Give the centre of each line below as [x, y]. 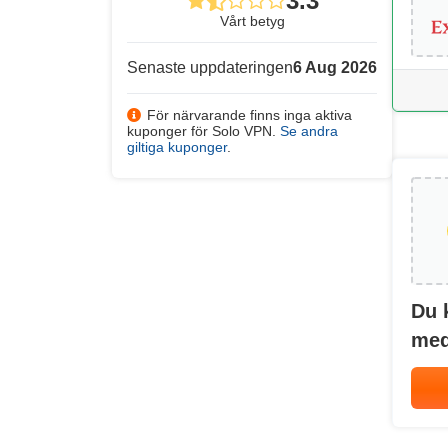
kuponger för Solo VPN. [203, 131]
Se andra [309, 131]
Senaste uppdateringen [210, 67]
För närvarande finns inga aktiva [249, 115]
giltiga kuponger [177, 147]
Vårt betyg [252, 21]
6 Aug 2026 [335, 67]
